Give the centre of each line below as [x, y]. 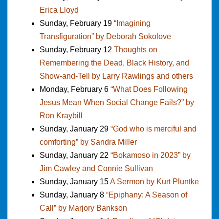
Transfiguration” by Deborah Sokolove [105, 36]
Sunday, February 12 [77, 49]
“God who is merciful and [153, 129]
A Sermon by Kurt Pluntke [154, 181]
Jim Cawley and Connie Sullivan [96, 168]
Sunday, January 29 [75, 129]
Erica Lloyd [59, 10]
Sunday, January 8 [73, 195]
